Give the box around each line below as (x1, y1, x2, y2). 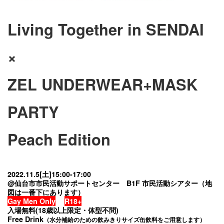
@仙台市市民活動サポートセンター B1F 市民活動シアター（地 (7, 178, 212, 188)
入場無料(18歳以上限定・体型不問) (7, 205, 118, 215)
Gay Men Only (7, 196, 55, 206)
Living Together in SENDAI (7, 18, 204, 40)
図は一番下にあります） (7, 187, 84, 197)
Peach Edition (7, 128, 119, 150)
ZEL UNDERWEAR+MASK (7, 73, 197, 95)
